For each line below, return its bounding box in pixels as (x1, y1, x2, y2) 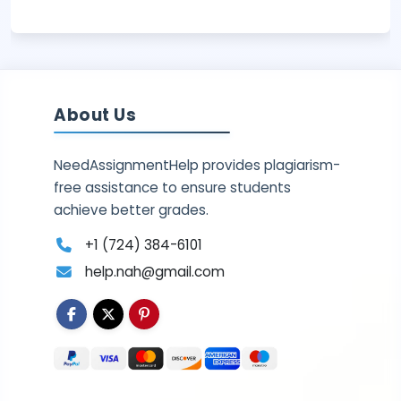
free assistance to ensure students (54, 177, 292, 197)
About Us (54, 103, 137, 126)
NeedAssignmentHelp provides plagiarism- (54, 155, 341, 175)
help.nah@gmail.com (84, 261, 225, 281)
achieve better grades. (54, 200, 209, 219)
